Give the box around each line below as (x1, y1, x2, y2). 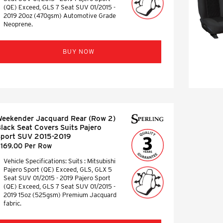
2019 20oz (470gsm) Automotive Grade (3, 11, 116, 19)
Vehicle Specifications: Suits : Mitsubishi (3, 157, 115, 165)
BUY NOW (63, 47, 95, 55)
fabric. (3, 199, 21, 207)
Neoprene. (3, 20, 33, 28)
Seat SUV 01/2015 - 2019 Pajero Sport (3, 174, 111, 182)
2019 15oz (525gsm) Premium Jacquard (3, 191, 116, 199)
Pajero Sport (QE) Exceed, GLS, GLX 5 (3, 165, 112, 173)
